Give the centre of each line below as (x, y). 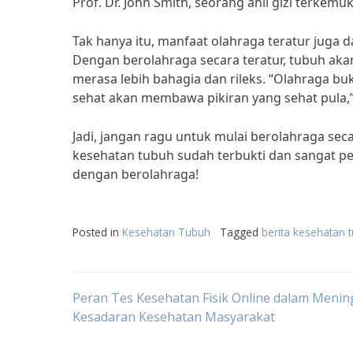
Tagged (241, 232)
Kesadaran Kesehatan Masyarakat (174, 317)
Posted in (97, 232)
